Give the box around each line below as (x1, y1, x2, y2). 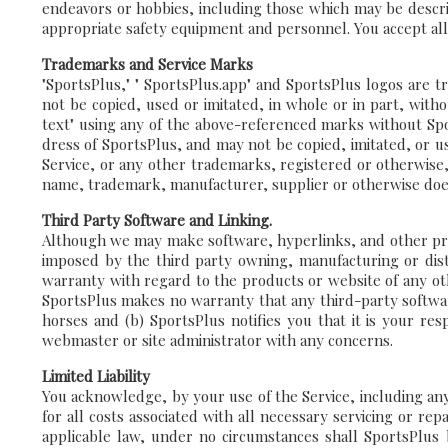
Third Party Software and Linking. (42, 210, 272, 230)
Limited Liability (42, 366, 150, 386)
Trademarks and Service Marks (42, 54, 253, 74)
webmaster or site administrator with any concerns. (42, 330, 393, 350)
